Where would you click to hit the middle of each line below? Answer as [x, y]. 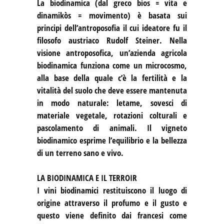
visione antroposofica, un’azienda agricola [112, 52]
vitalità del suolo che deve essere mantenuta [112, 90]
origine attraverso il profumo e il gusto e [112, 202]
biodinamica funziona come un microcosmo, [112, 65]
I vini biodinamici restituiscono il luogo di [112, 190]
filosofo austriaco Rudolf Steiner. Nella [112, 40]
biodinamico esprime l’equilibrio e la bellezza [112, 140]
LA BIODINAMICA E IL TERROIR [87, 177]
